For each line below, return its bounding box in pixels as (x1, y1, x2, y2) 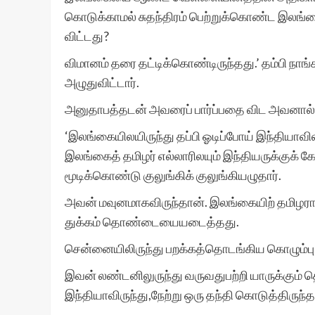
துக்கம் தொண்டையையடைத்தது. (65, 214, 239, 229)
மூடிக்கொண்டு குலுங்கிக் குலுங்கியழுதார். (65, 167, 281, 183)
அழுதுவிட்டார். (65, 75, 139, 90)
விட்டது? (65, 28, 109, 44)
